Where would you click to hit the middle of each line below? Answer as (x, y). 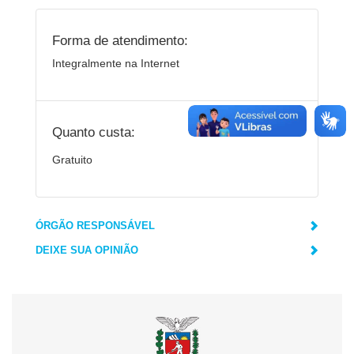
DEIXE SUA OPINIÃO (87, 250)
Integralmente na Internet (116, 63)
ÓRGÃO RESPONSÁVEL (95, 226)
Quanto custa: (94, 132)
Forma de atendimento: (120, 40)
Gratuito (72, 160)
